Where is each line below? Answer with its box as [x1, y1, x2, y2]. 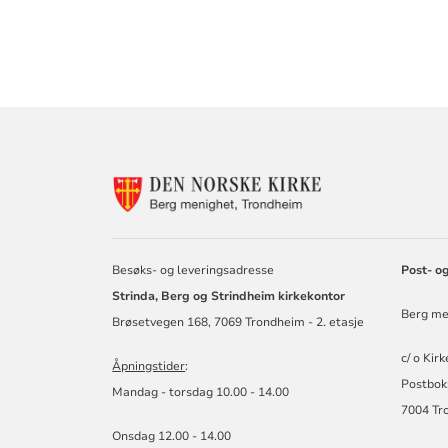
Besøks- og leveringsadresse [112, 261, 275, 278]
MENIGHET [331, 229, 417, 251]
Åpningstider [112, 357, 186, 374]
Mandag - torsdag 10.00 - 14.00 [112, 383, 290, 400]
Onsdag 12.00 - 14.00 [112, 427, 232, 444]
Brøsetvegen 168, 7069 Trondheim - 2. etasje [112, 313, 365, 330]
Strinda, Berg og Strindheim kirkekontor [112, 287, 346, 304]
